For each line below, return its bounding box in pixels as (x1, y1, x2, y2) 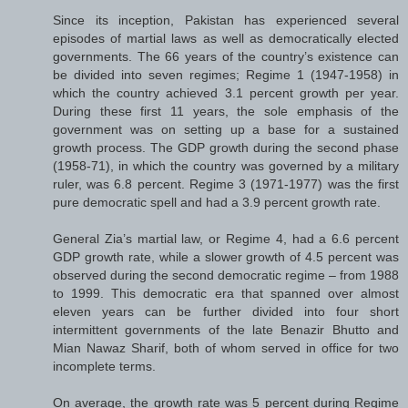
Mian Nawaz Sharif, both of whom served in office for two (53, 340, 399, 355)
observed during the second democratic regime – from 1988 (53, 267, 399, 282)
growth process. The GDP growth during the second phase (53, 139, 399, 155)
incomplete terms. (53, 358, 156, 373)
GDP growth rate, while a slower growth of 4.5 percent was (53, 249, 399, 264)
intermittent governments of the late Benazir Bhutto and (53, 321, 399, 337)
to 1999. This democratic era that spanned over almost (53, 285, 399, 301)
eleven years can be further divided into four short (53, 303, 399, 319)
